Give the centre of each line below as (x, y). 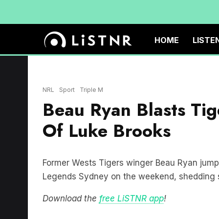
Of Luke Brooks (107, 131)
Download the (71, 198)
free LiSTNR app (131, 198)
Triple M (91, 90)
